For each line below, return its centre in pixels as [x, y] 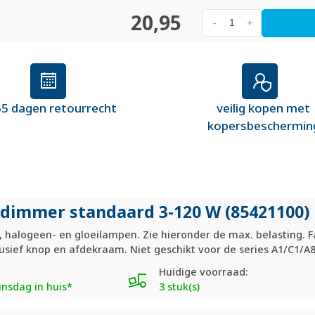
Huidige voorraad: [203, 271]
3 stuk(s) [179, 286]
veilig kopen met [263, 108]
